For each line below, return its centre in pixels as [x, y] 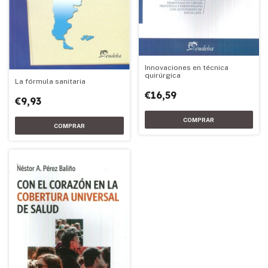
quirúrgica [162, 76]
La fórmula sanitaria [50, 81]
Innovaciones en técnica [186, 68]
